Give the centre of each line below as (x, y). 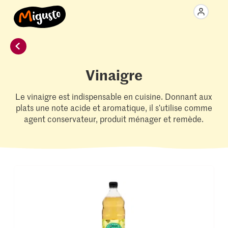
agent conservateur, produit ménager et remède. (114, 119)
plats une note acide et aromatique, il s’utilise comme (114, 107)
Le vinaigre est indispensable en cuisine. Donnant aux (114, 96)
